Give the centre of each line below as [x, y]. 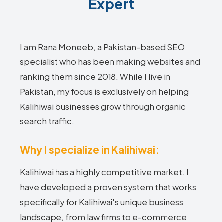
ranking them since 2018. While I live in [95, 77]
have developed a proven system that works [108, 187]
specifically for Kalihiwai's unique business [102, 202]
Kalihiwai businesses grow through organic [103, 106]
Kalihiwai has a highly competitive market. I [104, 172]
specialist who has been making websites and [110, 62]
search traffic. [47, 121]
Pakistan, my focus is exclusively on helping [104, 91]
